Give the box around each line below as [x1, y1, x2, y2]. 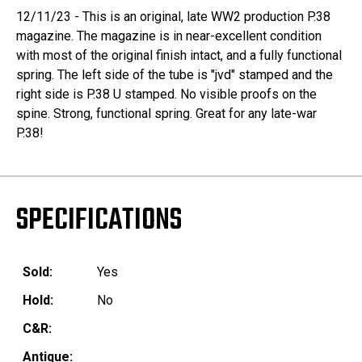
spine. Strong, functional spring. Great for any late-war [16, 106, 317, 122]
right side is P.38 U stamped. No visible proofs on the [16, 86, 317, 103]
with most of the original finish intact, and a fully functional [16, 48, 342, 64]
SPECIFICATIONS [16, 198, 182, 245]
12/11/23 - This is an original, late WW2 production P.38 [16, 9, 330, 25]
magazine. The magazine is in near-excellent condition [16, 28, 322, 44]
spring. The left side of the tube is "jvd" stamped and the [16, 67, 333, 83]
